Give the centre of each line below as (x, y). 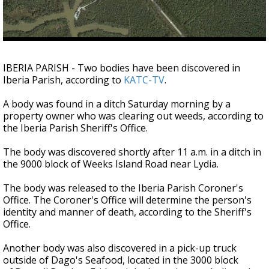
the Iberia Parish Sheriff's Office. (75, 128)
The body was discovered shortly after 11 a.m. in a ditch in (132, 152)
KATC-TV (144, 80)
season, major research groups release (125, 23)
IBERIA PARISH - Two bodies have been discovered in (122, 68)
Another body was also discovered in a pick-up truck (120, 248)
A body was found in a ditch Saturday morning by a (117, 104)
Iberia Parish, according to (63, 80)
